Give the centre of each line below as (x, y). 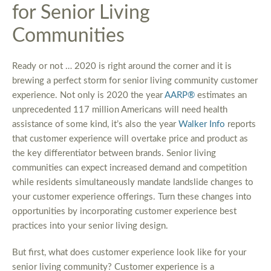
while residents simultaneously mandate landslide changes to (133, 183)
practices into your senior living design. (90, 226)
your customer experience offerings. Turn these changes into (132, 197)
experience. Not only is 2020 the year (88, 96)
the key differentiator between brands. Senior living (114, 154)
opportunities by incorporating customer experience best (124, 212)
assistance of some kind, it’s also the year (95, 125)
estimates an (221, 96)
